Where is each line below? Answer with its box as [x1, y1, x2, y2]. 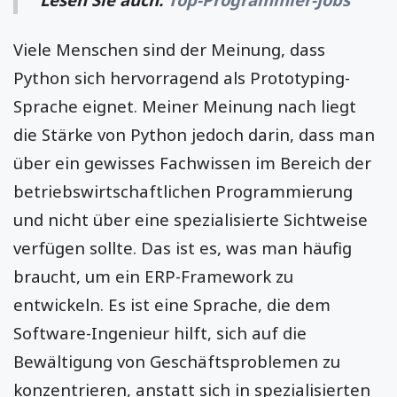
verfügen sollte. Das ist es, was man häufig [13, 237, 352, 260]
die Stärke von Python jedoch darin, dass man [13, 123, 375, 146]
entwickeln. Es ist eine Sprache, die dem [13, 293, 331, 316]
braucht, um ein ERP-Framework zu [13, 265, 293, 288]
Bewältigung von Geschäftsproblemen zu [13, 350, 340, 373]
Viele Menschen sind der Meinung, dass [13, 38, 325, 61]
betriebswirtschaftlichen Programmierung [13, 180, 353, 203]
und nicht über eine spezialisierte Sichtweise [13, 208, 368, 231]
